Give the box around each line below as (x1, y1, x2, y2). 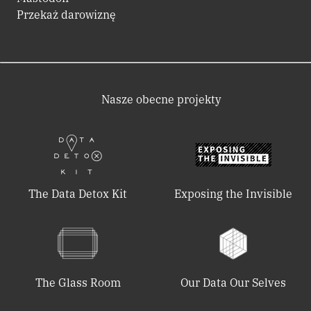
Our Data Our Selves (180, 275, 286, 289)
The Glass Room (35, 275, 121, 289)
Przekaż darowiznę (17, 7, 116, 22)
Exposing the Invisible (174, 186, 292, 201)
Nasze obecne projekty (101, 92, 221, 106)
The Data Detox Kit (28, 186, 127, 201)
